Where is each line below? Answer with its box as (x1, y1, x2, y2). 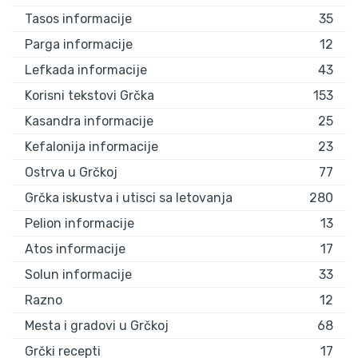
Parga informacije (25, 37, 133, 53)
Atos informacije (25, 241, 125, 257)
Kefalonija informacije (25, 139, 158, 155)
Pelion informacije (25, 216, 134, 232)
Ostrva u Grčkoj (25, 165, 117, 181)
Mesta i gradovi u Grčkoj (25, 318, 169, 334)
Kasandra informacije (25, 113, 153, 129)
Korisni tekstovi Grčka (25, 88, 154, 104)
